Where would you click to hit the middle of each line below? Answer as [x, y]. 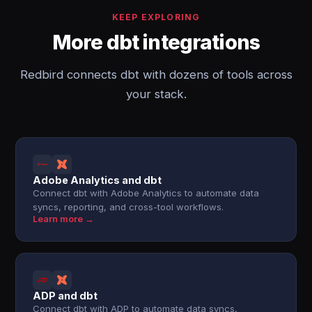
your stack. [156, 94]
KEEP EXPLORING [156, 17]
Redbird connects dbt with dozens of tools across [156, 75]
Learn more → [64, 219]
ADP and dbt [65, 296]
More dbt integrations [156, 42]
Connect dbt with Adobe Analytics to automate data [146, 193]
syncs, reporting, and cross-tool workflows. [128, 207]
